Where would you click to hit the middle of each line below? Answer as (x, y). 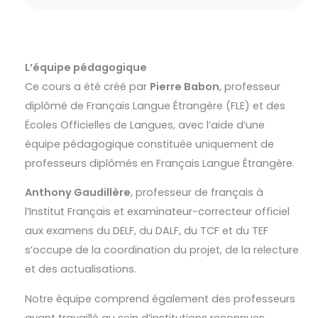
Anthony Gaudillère (78, 193)
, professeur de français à (197, 193)
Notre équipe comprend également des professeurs (160, 298)
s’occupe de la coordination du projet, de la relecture (162, 250)
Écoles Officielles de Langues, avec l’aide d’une (145, 125)
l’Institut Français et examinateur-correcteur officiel (158, 212)
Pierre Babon (185, 86)
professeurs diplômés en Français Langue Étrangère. (160, 163)
